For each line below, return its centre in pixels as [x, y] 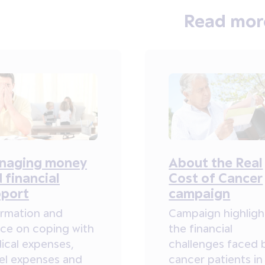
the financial [201, 228]
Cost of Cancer [216, 177]
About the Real [216, 162]
